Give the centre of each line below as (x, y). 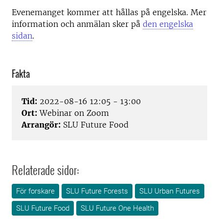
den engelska (168, 24)
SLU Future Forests (97, 191)
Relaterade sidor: (45, 170)
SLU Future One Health (117, 208)
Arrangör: (41, 125)
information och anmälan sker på (77, 24)
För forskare (35, 191)
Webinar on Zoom (73, 113)
